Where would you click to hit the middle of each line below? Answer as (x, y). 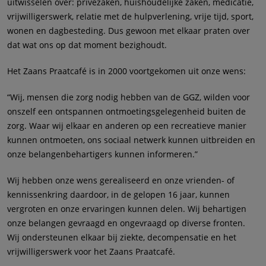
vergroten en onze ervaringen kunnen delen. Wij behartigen (127, 209)
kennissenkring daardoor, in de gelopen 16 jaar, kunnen (118, 195)
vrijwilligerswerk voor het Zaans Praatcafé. (91, 252)
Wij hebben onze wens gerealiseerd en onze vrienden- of (121, 180)
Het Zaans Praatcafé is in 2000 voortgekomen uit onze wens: (126, 71)
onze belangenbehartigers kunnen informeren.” (102, 154)
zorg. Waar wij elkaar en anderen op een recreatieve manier (127, 126)
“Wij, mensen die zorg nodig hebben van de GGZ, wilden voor (129, 97)
